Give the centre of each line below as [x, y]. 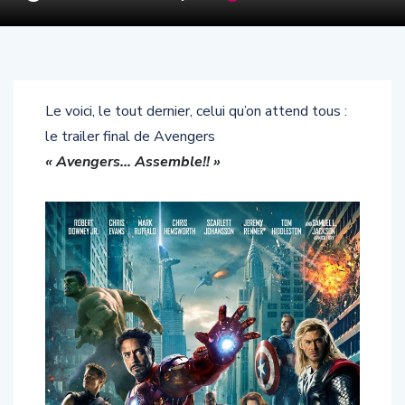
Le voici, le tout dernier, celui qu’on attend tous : [196, 112]
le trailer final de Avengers [130, 137]
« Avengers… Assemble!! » [133, 162]
